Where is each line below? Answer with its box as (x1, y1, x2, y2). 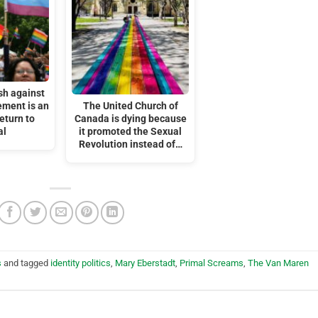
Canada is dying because (74, 112, 187, 125)
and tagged (1, 257, 50, 268)
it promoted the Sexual (79, 125, 182, 138)
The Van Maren (248, 257, 309, 268)
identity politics (50, 257, 111, 268)
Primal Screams (180, 257, 243, 268)
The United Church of (82, 99, 178, 112)
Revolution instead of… (78, 138, 182, 150)
